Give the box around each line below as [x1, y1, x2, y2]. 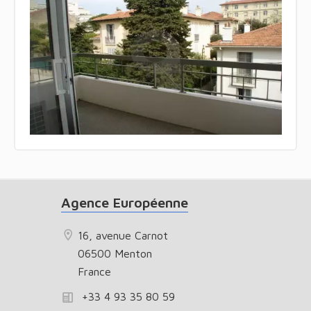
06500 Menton [78, 246, 152, 260]
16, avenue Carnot [78, 228, 168, 242]
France [78, 264, 111, 278]
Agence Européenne [61, 194, 188, 210]
